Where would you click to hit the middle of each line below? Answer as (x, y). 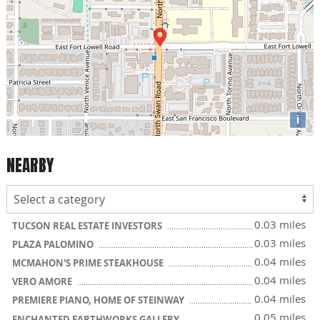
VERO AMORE (43, 281)
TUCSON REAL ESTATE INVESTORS (88, 225)
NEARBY (30, 166)
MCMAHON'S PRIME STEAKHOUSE (89, 262)
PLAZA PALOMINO (54, 244)
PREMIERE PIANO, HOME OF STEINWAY (99, 300)
